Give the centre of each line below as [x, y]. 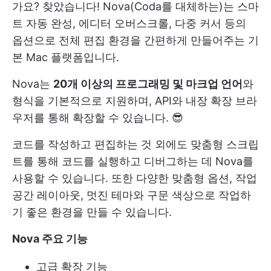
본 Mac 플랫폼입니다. [66, 57]
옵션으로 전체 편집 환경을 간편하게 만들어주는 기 [135, 40]
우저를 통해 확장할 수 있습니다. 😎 [98, 117]
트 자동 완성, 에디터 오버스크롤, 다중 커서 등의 [129, 23]
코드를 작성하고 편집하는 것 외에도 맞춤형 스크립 [135, 144]
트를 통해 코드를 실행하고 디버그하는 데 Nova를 [133, 161]
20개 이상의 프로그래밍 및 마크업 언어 [148, 83]
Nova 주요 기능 [50, 238]
